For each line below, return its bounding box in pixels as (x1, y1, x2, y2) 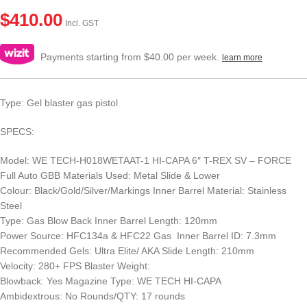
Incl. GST (65, 18, 99, 28)
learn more (222, 52, 262, 62)
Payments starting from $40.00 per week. (38, 51, 222, 62)
